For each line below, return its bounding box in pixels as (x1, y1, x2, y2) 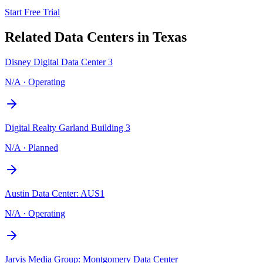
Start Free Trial (5, 6, 60, 17)
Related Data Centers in (5, 29, 153, 45)
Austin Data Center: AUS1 (5, 188, 104, 198)
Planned (28, 142, 58, 153)
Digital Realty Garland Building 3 (5, 122, 130, 133)
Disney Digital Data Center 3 (5, 56, 113, 67)
